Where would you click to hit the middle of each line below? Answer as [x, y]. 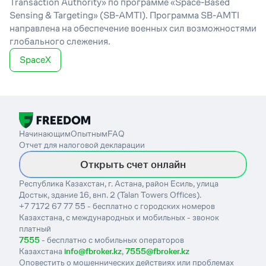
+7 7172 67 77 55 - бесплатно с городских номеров [117, 206]
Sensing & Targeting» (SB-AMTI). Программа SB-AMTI [124, 15]
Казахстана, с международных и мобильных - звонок [119, 217]
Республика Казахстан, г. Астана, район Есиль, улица [119, 183]
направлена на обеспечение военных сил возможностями [133, 28]
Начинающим [45, 133]
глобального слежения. [60, 41]
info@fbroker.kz [93, 251]
